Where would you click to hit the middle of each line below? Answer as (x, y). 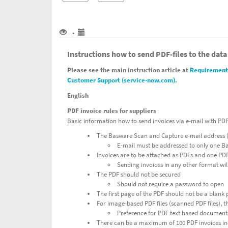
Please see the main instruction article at (129, 70)
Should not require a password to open (171, 184)
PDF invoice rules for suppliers (112, 111)
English (78, 95)
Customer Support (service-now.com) (121, 80)
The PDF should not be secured (139, 174)
